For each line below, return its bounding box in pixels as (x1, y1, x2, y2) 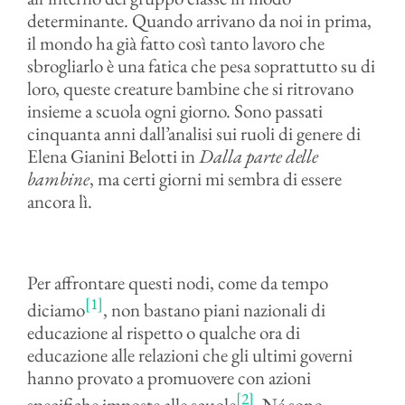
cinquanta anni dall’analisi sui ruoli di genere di (26, 121, 361, 146)
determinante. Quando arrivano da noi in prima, (26, 8, 372, 33)
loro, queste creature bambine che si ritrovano (26, 76, 353, 100)
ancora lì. (26, 189, 92, 213)
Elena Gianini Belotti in (26, 144, 199, 168)
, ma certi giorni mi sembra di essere (89, 166, 342, 191)
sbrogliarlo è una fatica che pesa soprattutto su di (26, 53, 375, 78)
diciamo (26, 297, 85, 322)
